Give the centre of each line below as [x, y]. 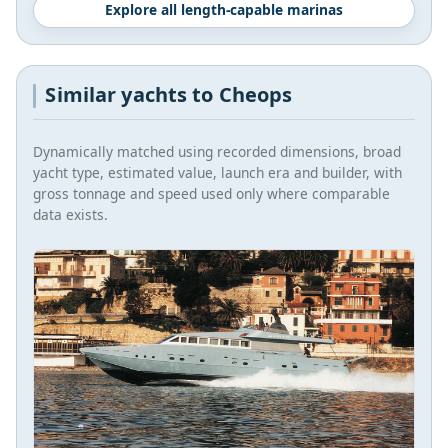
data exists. [70, 214]
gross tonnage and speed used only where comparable [211, 193]
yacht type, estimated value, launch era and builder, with [217, 172]
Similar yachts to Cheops [169, 95]
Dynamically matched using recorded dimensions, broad [217, 151]
